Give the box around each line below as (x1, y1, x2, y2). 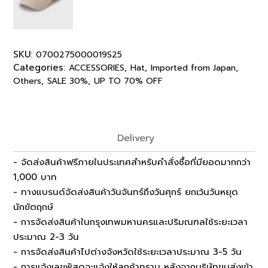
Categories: (13, 61, 69, 75)
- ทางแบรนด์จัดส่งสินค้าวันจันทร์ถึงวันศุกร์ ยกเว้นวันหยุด (13, 185, 238, 199)
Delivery (117, 131, 154, 146)
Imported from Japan (151, 62, 236, 75)
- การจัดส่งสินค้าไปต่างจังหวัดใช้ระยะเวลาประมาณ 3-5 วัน (13, 245, 242, 259)
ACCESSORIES (69, 62, 124, 75)
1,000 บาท (13, 170, 57, 184)
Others (13, 75, 41, 88)
